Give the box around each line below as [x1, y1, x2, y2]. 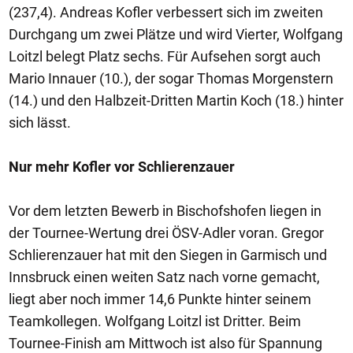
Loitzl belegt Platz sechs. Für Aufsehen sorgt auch [9, 48, 321, 65]
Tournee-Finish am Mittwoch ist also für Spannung [9, 335, 322, 351]
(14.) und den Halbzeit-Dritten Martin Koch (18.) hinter [9, 92, 344, 109]
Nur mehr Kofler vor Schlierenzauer [9, 158, 235, 175]
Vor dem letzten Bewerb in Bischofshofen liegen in [9, 203, 321, 219]
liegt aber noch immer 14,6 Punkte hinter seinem [9, 291, 311, 307]
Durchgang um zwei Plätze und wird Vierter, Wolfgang [9, 26, 343, 43]
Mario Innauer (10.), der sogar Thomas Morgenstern [9, 70, 333, 87]
